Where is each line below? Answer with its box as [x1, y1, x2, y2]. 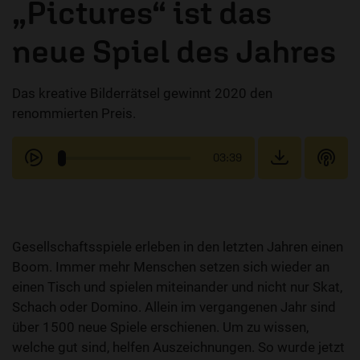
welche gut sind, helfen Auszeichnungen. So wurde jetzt [12, 339, 345, 356]
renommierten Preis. [12, 105, 136, 122]
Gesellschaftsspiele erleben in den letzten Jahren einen [12, 239, 343, 256]
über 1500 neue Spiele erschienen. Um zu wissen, [12, 319, 309, 336]
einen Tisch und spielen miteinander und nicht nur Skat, [12, 279, 342, 296]
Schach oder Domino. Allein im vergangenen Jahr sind [12, 299, 336, 316]
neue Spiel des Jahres [12, 32, 336, 71]
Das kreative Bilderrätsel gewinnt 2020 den [12, 85, 272, 102]
